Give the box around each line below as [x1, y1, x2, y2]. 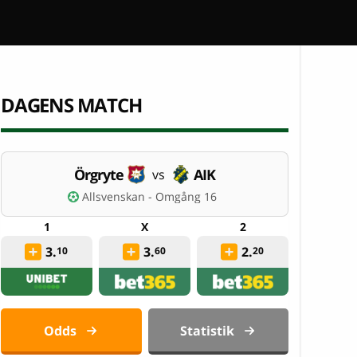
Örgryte [74, 164, 124, 184]
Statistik [180, 321, 235, 339]
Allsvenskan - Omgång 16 [81, 188, 217, 204]
